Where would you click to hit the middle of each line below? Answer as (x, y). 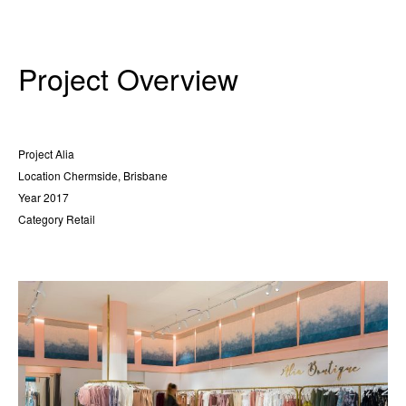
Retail (79, 218)
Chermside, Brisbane (114, 175)
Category (41, 218)
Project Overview (128, 77)
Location (39, 175)
